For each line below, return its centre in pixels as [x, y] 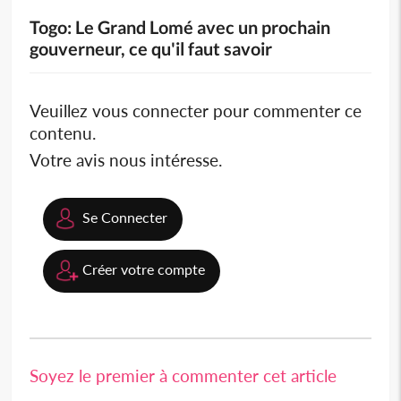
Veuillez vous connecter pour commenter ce [196, 110]
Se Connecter [125, 217]
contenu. [63, 132]
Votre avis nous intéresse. [126, 159]
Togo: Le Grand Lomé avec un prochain [180, 26]
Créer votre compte [144, 269]
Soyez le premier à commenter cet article [183, 375]
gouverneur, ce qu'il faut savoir [151, 48]
